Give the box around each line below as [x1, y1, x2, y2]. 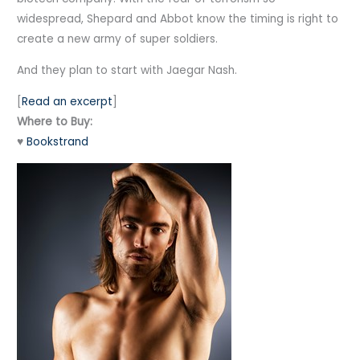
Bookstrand [27, 133, 89, 149]
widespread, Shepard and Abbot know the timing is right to [17, 11, 339, 27]
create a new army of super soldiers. [17, 31, 219, 47]
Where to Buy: [17, 113, 93, 129]
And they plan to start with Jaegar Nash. [17, 63, 238, 79]
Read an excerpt [22, 93, 113, 109]
